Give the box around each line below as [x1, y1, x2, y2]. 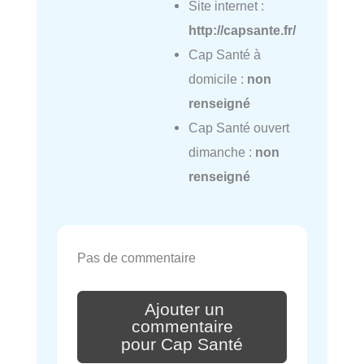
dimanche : [188, 145, 255, 160]
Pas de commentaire [77, 249, 196, 265]
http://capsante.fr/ [188, 23, 296, 38]
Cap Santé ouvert [188, 120, 289, 136]
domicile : [188, 71, 247, 87]
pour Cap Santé [121, 335, 243, 355]
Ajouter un [145, 299, 224, 319]
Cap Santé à [188, 47, 261, 63]
